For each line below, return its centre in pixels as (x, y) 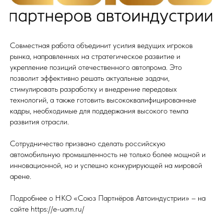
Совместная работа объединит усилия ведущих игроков (101, 45)
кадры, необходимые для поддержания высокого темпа (99, 111)
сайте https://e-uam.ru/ (47, 209)
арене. (21, 176)
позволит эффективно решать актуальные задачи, (90, 78)
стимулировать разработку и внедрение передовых (93, 89)
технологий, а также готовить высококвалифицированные (103, 100)
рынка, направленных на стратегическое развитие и (95, 56)
